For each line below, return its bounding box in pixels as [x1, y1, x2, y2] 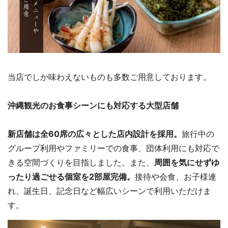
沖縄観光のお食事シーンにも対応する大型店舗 [8, 100, 179, 111]
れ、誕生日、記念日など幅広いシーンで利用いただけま [8, 186, 211, 196]
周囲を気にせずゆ [154, 157, 219, 168]
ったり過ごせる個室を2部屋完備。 [8, 172, 135, 182]
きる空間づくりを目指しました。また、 [8, 157, 154, 168]
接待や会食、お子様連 [135, 172, 216, 182]
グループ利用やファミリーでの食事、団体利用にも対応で [8, 143, 219, 154]
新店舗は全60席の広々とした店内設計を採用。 [8, 129, 182, 139]
